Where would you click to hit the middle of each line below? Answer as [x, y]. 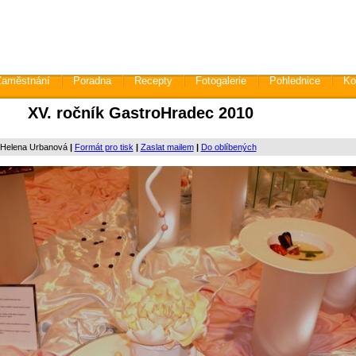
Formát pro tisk [104, 147]
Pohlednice [294, 81]
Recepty [153, 81]
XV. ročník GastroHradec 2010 [141, 113]
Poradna [92, 81]
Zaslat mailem [167, 147]
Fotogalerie [221, 81]
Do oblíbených [228, 147]
